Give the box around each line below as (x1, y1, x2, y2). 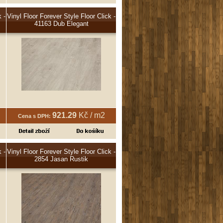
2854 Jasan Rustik (34, 155, 88, 163)
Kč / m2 (76, 111, 105, 119)
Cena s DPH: (17, 112, 52, 119)
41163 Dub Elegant (34, 19, 89, 27)
